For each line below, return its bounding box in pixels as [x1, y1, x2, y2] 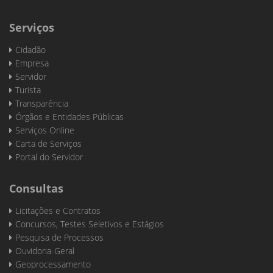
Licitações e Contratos [15, 205, 101, 216]
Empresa [15, 57, 49, 69]
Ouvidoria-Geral [15, 245, 74, 257]
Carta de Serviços [15, 138, 82, 149]
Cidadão [15, 44, 46, 55]
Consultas [9, 181, 63, 196]
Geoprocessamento [15, 258, 91, 270]
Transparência [15, 97, 68, 109]
